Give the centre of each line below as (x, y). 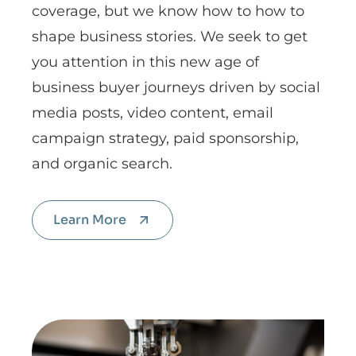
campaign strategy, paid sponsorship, (165, 138)
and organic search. (102, 164)
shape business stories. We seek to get (170, 37)
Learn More (90, 220)
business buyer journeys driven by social (176, 87)
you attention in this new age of (145, 62)
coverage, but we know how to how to (168, 11)
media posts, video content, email (153, 113)
